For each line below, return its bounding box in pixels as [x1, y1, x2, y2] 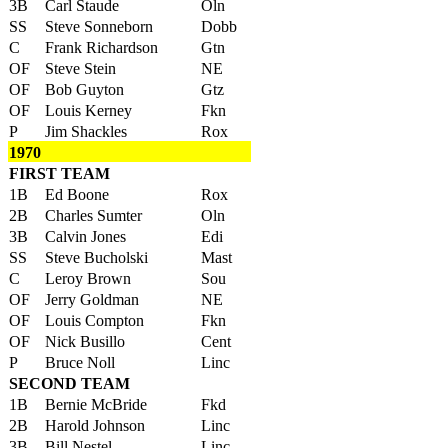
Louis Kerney [45, 102, 132, 119]
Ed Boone [45, 186, 109, 203]
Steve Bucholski [45, 249, 148, 266]
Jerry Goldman [45, 291, 139, 308]
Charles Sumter [45, 207, 142, 224]
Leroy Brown [45, 270, 131, 287]
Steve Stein [45, 60, 116, 77]
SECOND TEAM [9, 375, 130, 392]
